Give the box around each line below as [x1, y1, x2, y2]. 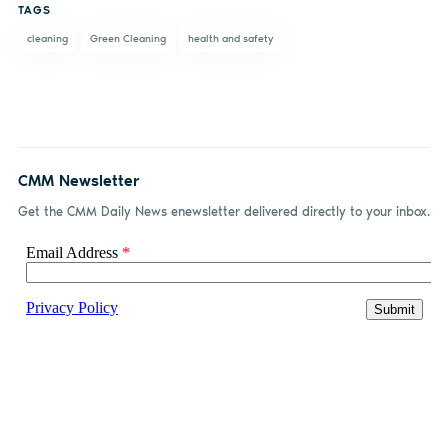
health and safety [187, 31, 273, 45]
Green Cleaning [89, 31, 166, 45]
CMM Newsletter [17, 171, 140, 191]
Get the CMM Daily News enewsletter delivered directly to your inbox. [17, 204, 430, 220]
